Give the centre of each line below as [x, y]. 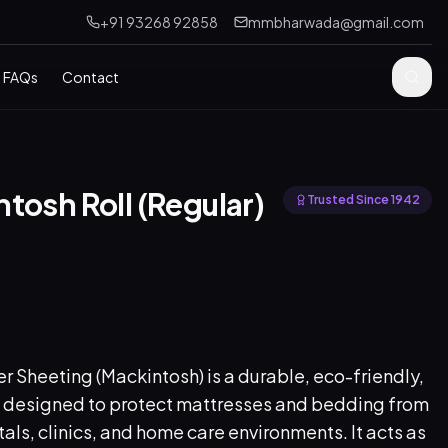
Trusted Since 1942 [363, 199]
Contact [90, 77]
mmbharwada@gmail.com [336, 22]
